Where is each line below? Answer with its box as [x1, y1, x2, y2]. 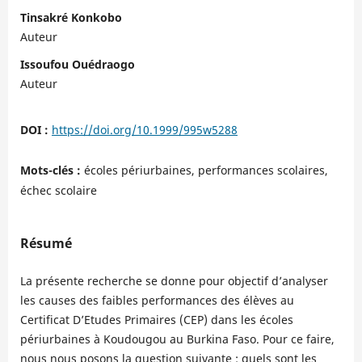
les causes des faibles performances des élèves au [19, 293, 294, 309]
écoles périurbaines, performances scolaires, [83, 162, 328, 178]
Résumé [19, 234, 72, 252]
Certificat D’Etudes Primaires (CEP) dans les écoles [19, 312, 293, 328]
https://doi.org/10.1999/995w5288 [51, 121, 238, 137]
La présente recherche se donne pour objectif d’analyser [19, 273, 328, 289]
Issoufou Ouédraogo [19, 56, 135, 72]
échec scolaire [19, 182, 97, 198]
